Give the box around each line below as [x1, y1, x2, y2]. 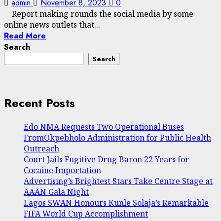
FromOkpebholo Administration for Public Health [24, 132, 211, 143]
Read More [4, 30, 46, 42]
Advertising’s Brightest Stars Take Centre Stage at [24, 175, 213, 186]
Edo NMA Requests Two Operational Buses [24, 121, 184, 132]
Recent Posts [4, 94, 75, 112]
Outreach [24, 143, 59, 154]
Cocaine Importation [24, 164, 101, 176]
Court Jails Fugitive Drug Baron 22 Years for [24, 153, 189, 165]
